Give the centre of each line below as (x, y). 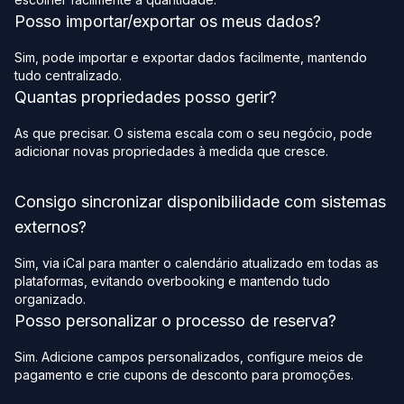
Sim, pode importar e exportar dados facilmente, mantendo (191, 58)
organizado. (50, 299)
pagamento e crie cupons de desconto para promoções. (184, 375)
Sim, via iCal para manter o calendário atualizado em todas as (197, 263)
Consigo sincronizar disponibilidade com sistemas (200, 202)
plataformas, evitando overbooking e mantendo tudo (172, 281)
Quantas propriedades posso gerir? (146, 97)
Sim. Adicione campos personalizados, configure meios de (189, 357)
